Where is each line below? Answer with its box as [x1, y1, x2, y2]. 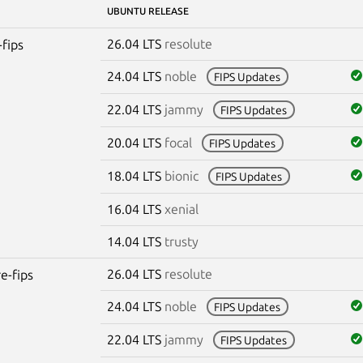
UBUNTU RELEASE [106, 5, 189, 16]
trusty [164, 233, 199, 249]
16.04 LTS [106, 201, 164, 216]
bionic [164, 168, 199, 183]
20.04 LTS [106, 135, 164, 150]
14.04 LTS [106, 233, 164, 249]
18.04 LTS [106, 168, 164, 183]
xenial [164, 201, 199, 216]
